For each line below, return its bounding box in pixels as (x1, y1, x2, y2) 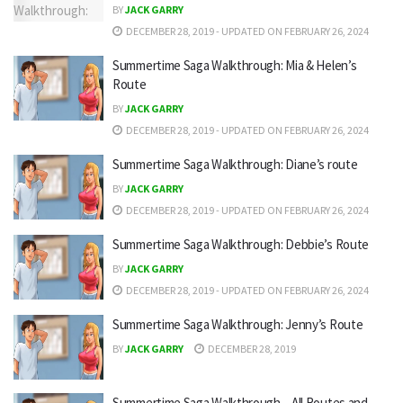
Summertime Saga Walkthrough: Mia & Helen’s (112, 57, 357, 74)
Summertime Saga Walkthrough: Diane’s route (112, 156, 358, 173)
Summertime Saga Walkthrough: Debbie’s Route (112, 236, 370, 253)
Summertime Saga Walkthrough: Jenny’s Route (112, 316, 363, 333)
